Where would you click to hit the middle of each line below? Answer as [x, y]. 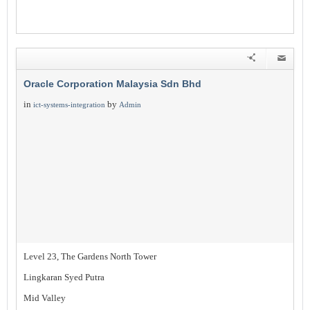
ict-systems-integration [69, 104]
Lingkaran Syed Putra [64, 277]
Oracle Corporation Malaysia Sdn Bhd [112, 84]
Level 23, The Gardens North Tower [90, 256]
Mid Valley [45, 298]
